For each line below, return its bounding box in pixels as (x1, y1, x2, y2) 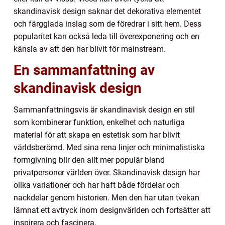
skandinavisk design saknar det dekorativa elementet (14, 7, 201, 17)
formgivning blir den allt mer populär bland (14, 155, 165, 165)
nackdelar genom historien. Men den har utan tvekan (14, 193, 199, 203)
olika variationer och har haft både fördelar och (14, 180, 180, 190)
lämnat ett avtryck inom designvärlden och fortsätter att (14, 205, 210, 215)
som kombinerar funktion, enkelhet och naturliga (14, 118, 185, 128)
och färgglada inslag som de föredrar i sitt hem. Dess (14, 19, 201, 29)
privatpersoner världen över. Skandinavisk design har (14, 168, 200, 178)
